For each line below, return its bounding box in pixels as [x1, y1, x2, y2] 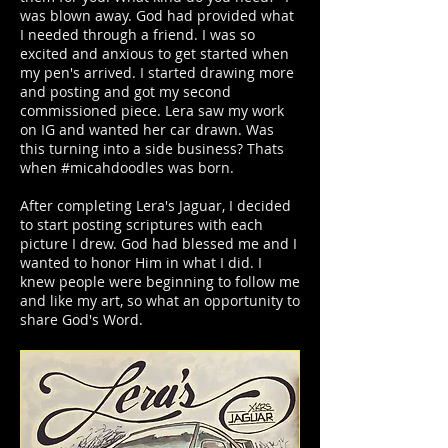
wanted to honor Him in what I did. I [20, 253, 262, 272]
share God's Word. [20, 310, 143, 329]
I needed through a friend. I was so [20, 25, 255, 44]
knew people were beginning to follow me [20, 272, 300, 291]
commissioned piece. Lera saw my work [20, 101, 284, 120]
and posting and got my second [20, 82, 231, 101]
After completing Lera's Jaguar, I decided [20, 196, 291, 215]
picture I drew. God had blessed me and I [20, 234, 297, 253]
